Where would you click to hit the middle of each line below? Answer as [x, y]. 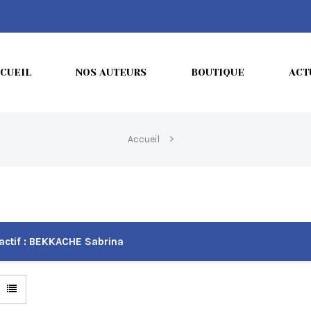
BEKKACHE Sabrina [75, 241]
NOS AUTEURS [111, 72]
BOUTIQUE [218, 72]
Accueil [143, 139]
